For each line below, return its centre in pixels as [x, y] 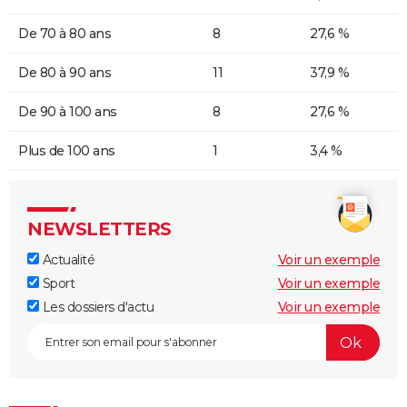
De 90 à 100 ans [68, 112]
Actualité [67, 260]
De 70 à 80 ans [65, 34]
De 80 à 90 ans [65, 73]
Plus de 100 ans [67, 151]
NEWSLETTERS [99, 229]
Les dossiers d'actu [96, 308]
